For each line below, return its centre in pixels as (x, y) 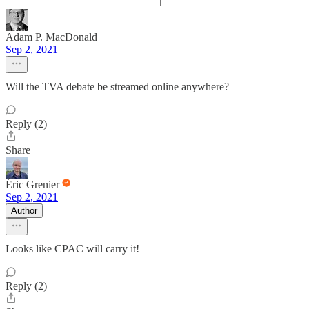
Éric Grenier (32, 185)
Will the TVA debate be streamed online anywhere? (117, 87)
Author (24, 211)
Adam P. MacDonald (51, 37)
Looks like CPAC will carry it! (72, 249)
